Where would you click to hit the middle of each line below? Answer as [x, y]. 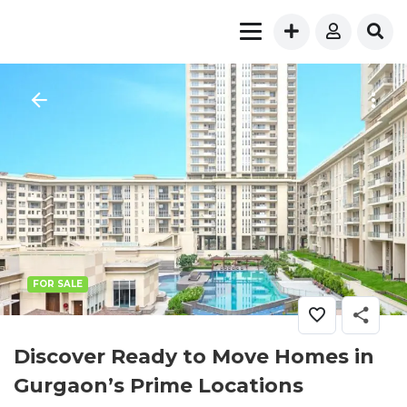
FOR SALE [58, 284]
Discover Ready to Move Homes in [194, 357]
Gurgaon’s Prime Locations [159, 386]
